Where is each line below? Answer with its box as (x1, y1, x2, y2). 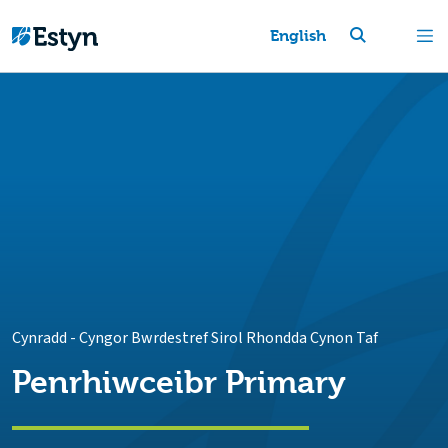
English (269, 26, 326, 45)
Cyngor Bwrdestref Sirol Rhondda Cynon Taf (79, 327, 378, 349)
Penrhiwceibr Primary (12, 364, 346, 401)
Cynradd (12, 327, 67, 349)
